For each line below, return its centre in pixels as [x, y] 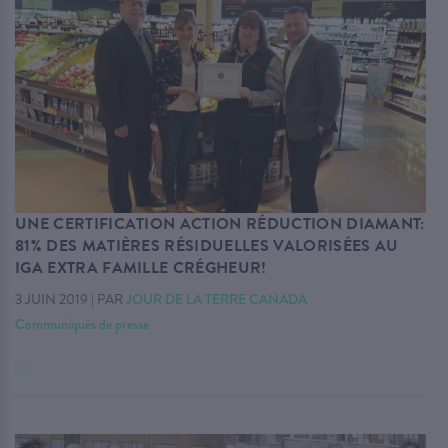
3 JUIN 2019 [51, 299]
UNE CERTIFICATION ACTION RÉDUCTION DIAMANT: [220, 223]
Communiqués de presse [82, 323]
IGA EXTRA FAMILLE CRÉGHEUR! [141, 267]
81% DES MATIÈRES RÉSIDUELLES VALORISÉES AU [207, 245]
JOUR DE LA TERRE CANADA [216, 298]
